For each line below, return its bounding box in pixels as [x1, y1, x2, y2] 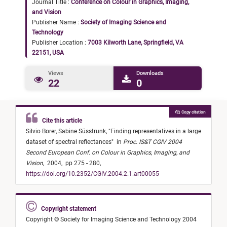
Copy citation [179, 109, 205, 115]
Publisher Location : [32, 39, 88, 46]
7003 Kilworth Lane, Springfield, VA [88, 39, 183, 46]
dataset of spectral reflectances [26, 138, 111, 146]
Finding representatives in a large [110, 128, 201, 135]
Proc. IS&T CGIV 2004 [123, 138, 182, 146]
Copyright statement [36, 205, 98, 213]
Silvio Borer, [26, 128, 58, 135]
